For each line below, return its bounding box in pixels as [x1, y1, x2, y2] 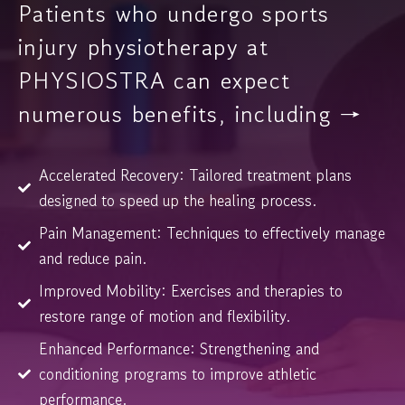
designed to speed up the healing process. [38, 188, 316, 212]
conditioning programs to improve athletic [38, 362, 316, 385]
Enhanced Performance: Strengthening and [38, 336, 319, 360]
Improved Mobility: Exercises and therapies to [38, 278, 343, 302]
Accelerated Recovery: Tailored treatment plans [38, 163, 352, 186]
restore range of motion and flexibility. [38, 304, 290, 327]
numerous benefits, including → [18, 97, 362, 130]
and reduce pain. [38, 246, 146, 269]
